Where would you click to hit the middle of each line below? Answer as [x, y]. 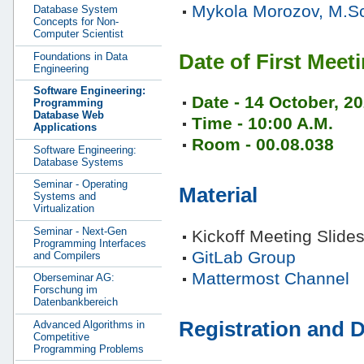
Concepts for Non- [76, 22]
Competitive [61, 336]
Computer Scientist [78, 34]
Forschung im [65, 290]
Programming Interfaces [90, 243]
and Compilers [67, 255]
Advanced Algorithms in [89, 324]
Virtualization [64, 209]
